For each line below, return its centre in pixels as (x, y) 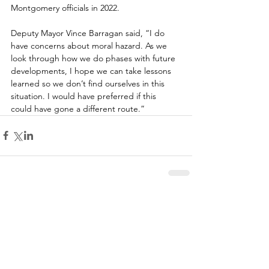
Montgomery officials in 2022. (66, 8)
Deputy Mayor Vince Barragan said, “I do (89, 33)
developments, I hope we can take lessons (92, 71)
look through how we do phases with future (94, 58)
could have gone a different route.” (78, 108)
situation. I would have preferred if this (85, 96)
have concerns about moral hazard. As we (90, 45)
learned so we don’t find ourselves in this (89, 83)
